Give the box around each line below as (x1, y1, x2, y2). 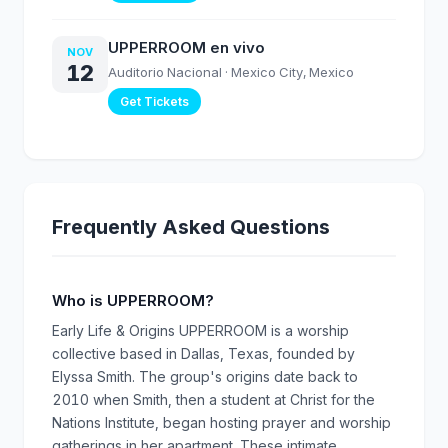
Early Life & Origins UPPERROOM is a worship (52, 322, 349, 339)
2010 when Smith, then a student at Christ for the (52, 391, 375, 408)
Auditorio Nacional (108, 64, 222, 80)
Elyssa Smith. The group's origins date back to (52, 368, 358, 385)
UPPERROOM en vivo (108, 38, 265, 57)
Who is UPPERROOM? (52, 291, 214, 310)
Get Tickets (120, 94, 189, 109)
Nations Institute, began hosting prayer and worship (52, 414, 391, 431)
